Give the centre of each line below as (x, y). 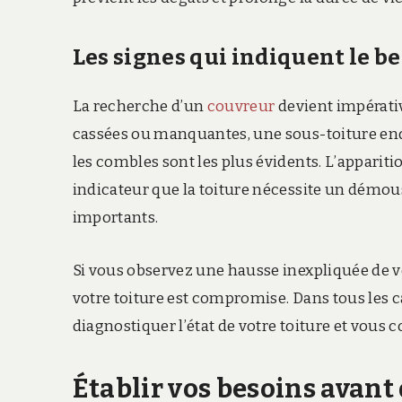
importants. (115, 217)
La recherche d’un (140, 106)
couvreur (241, 106)
